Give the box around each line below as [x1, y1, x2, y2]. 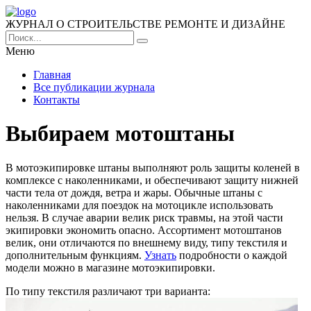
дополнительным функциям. [6, 249, 144, 261]
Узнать [144, 249, 176, 261]
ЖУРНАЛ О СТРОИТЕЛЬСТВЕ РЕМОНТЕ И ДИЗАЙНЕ [6, 18, 285, 30]
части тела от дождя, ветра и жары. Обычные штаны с [6, 186, 262, 199]
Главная [33, 69, 71, 81]
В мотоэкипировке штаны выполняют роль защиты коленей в [6, 161, 300, 174]
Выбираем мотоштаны [6, 121, 235, 146]
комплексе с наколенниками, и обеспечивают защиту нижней [6, 174, 299, 186]
